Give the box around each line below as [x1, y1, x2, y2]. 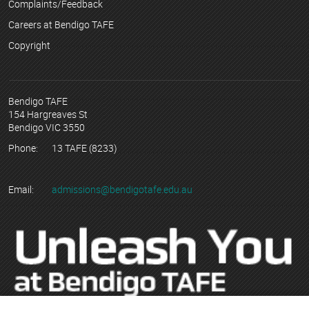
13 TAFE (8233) [50, 141, 117, 155]
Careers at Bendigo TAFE [8, 18, 114, 32]
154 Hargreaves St [8, 108, 88, 121]
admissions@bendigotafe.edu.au [52, 182, 192, 196]
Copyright [8, 38, 50, 52]
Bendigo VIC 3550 [8, 121, 85, 134]
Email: [8, 182, 34, 196]
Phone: [8, 141, 38, 155]
